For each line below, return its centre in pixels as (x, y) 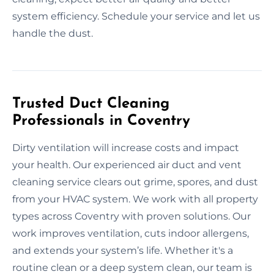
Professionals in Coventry (101, 121)
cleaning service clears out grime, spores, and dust (135, 182)
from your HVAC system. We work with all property (135, 199)
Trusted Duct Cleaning (91, 104)
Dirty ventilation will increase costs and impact (126, 147)
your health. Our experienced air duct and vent (127, 165)
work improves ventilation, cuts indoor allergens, (131, 233)
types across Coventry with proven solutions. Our (131, 216)
